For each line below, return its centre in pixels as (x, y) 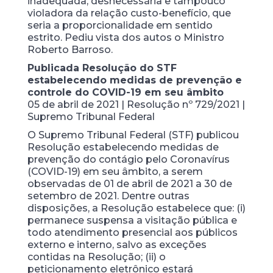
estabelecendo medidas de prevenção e (134, 80)
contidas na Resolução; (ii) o (96, 257)
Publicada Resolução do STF (102, 68)
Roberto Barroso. (70, 49)
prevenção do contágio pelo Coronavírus (128, 159)
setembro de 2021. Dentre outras (108, 196)
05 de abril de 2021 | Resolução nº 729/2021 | (136, 104)
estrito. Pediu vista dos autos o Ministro (126, 37)
